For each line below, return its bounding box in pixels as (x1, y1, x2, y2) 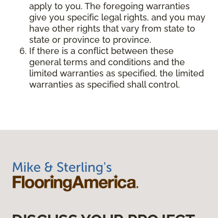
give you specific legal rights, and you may (29, 12, 205, 23)
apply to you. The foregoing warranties (29, 1, 190, 12)
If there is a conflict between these (29, 46, 174, 56)
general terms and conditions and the (29, 57, 185, 68)
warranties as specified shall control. (29, 79, 180, 90)
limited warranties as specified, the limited (29, 68, 204, 79)
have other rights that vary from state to (29, 23, 195, 34)
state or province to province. (29, 35, 151, 45)
